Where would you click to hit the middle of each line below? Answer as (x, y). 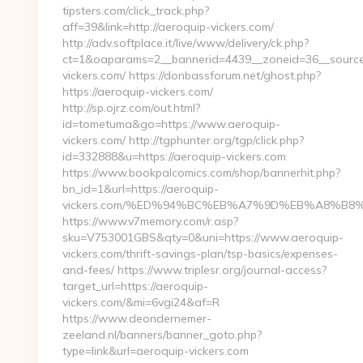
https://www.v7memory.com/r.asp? (150, 221)
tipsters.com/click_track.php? (136, 11)
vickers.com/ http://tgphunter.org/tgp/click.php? (183, 140)
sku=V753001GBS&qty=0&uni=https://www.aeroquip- (203, 237)
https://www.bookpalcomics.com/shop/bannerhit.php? (201, 173)
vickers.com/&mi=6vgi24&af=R (141, 302)
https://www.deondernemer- (137, 318)
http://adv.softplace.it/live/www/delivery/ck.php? (186, 43)
